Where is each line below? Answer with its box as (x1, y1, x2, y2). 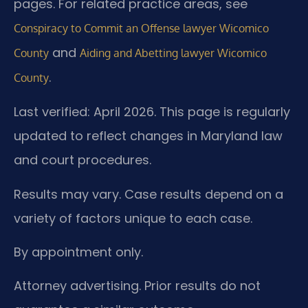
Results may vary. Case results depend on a (14, 185, 283, 203)
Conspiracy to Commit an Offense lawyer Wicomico (14, 21, 269, 35)
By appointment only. (14, 243, 143, 261)
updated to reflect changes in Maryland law (14, 127, 283, 145)
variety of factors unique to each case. (14, 209, 252, 227)
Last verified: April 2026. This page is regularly (14, 103, 290, 121)
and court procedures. (14, 151, 151, 169)
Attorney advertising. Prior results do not (14, 277, 261, 295)
